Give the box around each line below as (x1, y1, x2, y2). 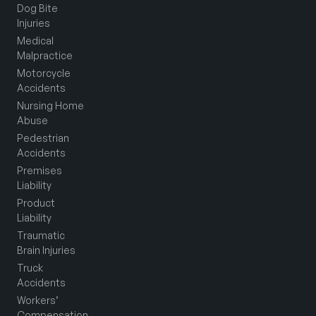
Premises (17, 164, 62, 176)
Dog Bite (17, 2, 58, 14)
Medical (17, 35, 54, 47)
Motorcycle (17, 67, 71, 79)
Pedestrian (17, 132, 69, 144)
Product (17, 197, 55, 209)
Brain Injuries (17, 244, 75, 256)
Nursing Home (17, 99, 84, 111)
